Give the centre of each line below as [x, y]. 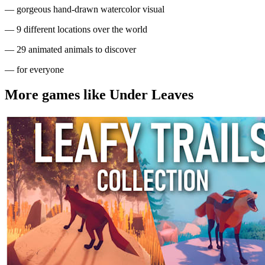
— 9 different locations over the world [76, 29]
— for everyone [34, 69]
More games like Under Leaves [99, 94]
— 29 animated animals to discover [70, 49]
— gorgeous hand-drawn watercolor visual [85, 9]
